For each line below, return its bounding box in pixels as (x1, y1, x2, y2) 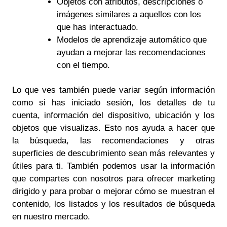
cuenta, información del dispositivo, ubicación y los (12, 110, 215, 120)
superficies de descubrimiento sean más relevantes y (12, 148, 215, 158)
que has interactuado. (56, 22, 138, 32)
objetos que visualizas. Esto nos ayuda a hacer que (12, 123, 215, 133)
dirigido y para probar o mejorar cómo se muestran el (12, 186, 215, 196)
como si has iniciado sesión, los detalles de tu (12, 97, 215, 107)
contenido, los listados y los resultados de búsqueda (12, 199, 215, 209)
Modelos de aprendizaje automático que (56, 35, 207, 45)
